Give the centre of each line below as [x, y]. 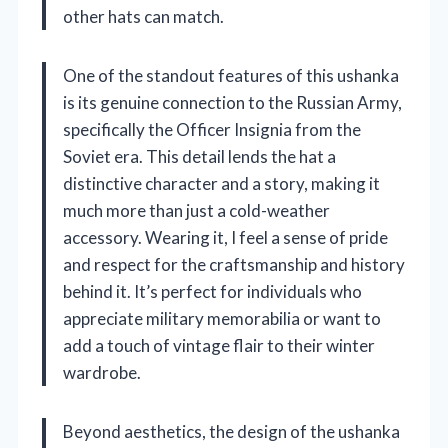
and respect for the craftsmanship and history [234, 264]
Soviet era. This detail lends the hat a [199, 156]
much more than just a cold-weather [196, 210]
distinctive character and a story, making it [221, 183]
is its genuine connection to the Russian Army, [232, 102]
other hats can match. [143, 16]
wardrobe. [102, 372]
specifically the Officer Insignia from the [212, 129]
